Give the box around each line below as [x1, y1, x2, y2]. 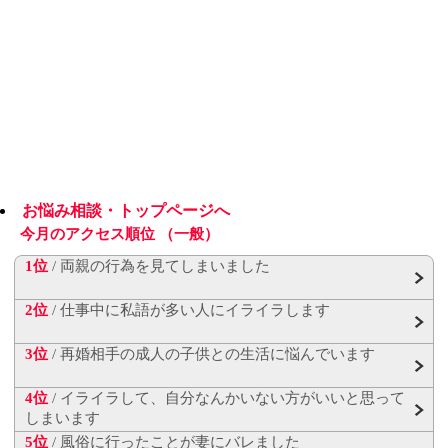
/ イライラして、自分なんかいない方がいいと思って [48, 390, 405, 406]
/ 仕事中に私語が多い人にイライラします [48, 302, 330, 318]
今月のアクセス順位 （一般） [20, 226, 219, 242]
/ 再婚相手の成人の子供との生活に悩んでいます [48, 346, 375, 362]
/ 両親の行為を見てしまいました [48, 258, 270, 274]
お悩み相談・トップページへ [22, 202, 230, 219]
